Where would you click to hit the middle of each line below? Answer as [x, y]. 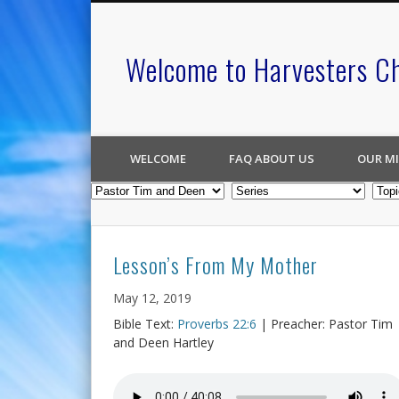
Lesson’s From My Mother [216, 265]
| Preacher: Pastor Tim [325, 324]
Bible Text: [145, 324]
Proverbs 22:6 [217, 324]
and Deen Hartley [163, 342]
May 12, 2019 [152, 298]
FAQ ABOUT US [272, 159]
